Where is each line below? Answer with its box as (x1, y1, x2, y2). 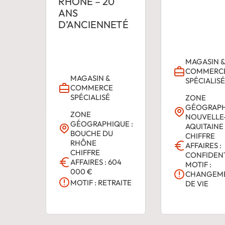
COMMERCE (70, 83, 113, 93)
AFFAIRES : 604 (70, 157, 122, 167)
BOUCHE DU (70, 129, 113, 139)
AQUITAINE (185, 122, 224, 132)
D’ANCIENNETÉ (58, 18, 129, 31)
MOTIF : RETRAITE (70, 177, 132, 187)
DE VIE (185, 179, 209, 189)
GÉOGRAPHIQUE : (70, 119, 133, 129)
